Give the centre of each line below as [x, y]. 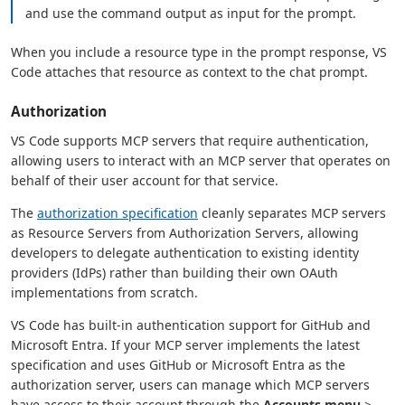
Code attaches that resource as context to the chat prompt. [189, 72]
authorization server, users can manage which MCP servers [190, 385]
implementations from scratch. [104, 293]
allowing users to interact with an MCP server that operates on [201, 161]
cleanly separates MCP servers [292, 213]
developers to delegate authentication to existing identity [185, 253]
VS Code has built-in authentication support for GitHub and [191, 325]
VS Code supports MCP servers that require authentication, [190, 141]
